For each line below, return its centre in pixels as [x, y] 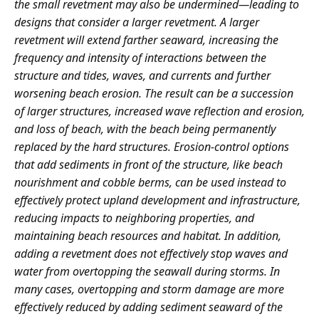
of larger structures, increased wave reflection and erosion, [159, 111]
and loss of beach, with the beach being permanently [145, 129]
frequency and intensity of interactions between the [140, 57]
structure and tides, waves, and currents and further [142, 75]
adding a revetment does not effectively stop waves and [151, 253]
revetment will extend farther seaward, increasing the [146, 40]
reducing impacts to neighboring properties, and [134, 218]
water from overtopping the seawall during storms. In [147, 271]
